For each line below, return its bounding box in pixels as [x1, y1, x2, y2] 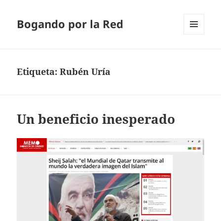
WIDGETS [184, 51, 212, 60]
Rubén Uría [60, 66, 111, 78]
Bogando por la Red [17, 16, 124, 32]
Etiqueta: [17, 66, 60, 78]
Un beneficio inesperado [17, 110, 176, 128]
